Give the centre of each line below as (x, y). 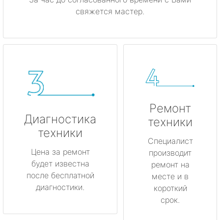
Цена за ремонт (60, 151)
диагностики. (60, 187)
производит (170, 153)
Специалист (170, 141)
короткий (170, 188)
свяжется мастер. (110, 12)
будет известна (60, 163)
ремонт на (170, 165)
